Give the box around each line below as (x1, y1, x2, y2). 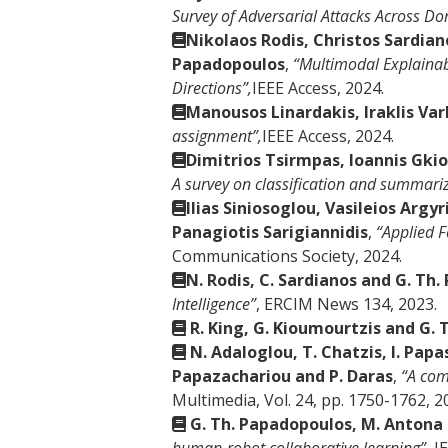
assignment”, (172, 125, 262, 147)
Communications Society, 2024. (172, 245, 402, 267)
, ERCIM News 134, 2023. (256, 293, 437, 315)
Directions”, (172, 77, 252, 99)
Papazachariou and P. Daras (172, 365, 393, 387)
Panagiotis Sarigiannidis (172, 221, 368, 243)
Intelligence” (172, 293, 256, 315)
